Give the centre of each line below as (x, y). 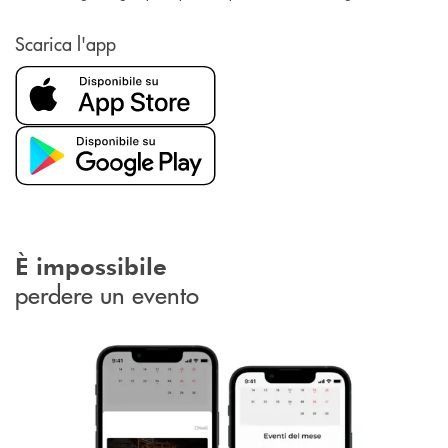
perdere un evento (107, 293)
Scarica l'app (65, 44)
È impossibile (91, 265)
